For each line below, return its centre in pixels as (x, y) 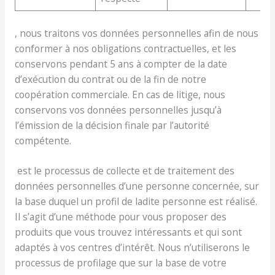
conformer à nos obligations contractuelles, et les (125, 48)
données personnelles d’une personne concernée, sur (137, 186)
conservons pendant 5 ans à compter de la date (121, 64)
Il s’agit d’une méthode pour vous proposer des (120, 217)
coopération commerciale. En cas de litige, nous (120, 94)
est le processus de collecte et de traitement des (124, 171)
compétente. (43, 140)
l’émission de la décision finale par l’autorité (112, 125)
